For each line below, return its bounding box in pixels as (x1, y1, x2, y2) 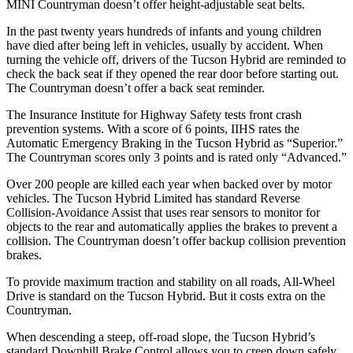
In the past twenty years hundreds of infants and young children (6, 24, 321, 38)
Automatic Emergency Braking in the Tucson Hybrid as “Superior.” (6, 136, 343, 150)
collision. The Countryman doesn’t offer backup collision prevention (6, 233, 346, 247)
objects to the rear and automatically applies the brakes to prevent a (6, 219, 337, 233)
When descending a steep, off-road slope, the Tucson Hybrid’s (6, 329, 315, 344)
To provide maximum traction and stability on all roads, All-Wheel (6, 274, 335, 288)
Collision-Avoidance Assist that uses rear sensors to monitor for (6, 205, 320, 219)
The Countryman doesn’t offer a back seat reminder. (6, 80, 265, 95)
